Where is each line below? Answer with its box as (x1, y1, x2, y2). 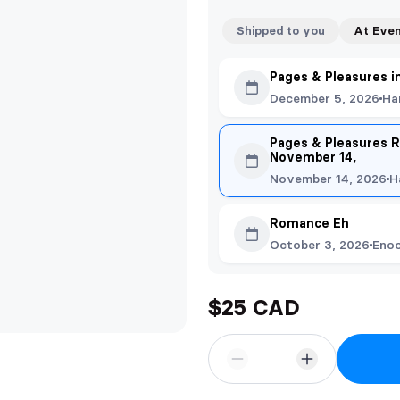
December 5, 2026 (270, 90, 379, 106)
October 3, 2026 (270, 237, 370, 253)
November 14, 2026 (270, 171, 387, 187)
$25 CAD (208, 295, 299, 321)
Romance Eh (270, 215, 349, 231)
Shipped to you (237, 23, 325, 37)
